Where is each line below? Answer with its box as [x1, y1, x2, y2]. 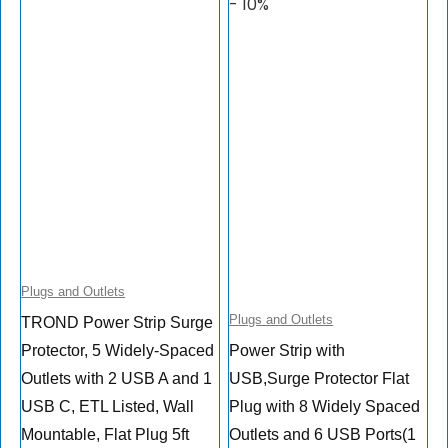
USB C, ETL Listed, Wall [21, 398, 195, 416]
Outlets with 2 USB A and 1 [21, 370, 213, 388]
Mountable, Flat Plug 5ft [21, 426, 190, 444]
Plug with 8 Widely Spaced [229, 398, 421, 416]
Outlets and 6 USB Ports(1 [229, 426, 417, 444]
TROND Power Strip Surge [21, 314, 214, 332]
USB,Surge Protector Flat [229, 370, 410, 388]
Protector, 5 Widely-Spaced [21, 342, 215, 360]
